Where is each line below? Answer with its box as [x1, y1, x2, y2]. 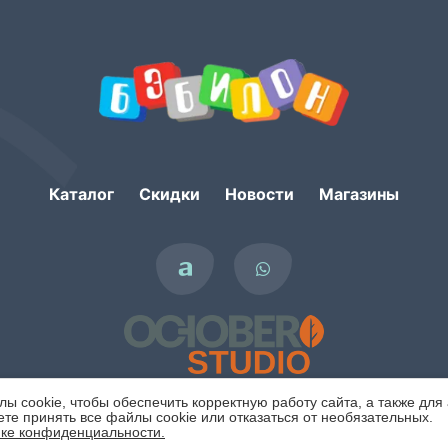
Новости [225, 183, 294, 204]
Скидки [139, 183, 200, 204]
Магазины [319, 183, 399, 204]
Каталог [49, 183, 114, 204]
